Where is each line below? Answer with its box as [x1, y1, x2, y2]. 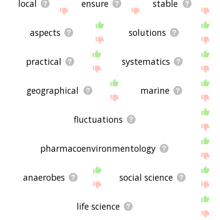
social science [119, 171, 173, 184]
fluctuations [73, 113, 123, 126]
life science [76, 200, 120, 213]
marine [140, 84, 169, 97]
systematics [122, 55, 170, 68]
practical [26, 55, 62, 68]
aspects [30, 27, 61, 39]
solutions [129, 27, 166, 39]
